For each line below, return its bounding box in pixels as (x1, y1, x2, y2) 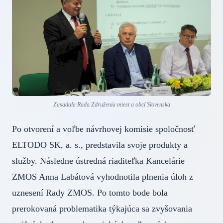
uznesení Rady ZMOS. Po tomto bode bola (12, 187, 168, 198)
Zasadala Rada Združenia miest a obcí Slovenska (53, 101, 170, 108)
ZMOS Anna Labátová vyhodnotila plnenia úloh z (12, 171, 193, 182)
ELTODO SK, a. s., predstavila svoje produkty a (12, 139, 188, 150)
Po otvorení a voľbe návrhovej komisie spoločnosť (12, 123, 195, 134)
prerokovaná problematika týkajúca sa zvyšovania (12, 203, 192, 214)
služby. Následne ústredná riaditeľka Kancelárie (12, 155, 185, 166)
